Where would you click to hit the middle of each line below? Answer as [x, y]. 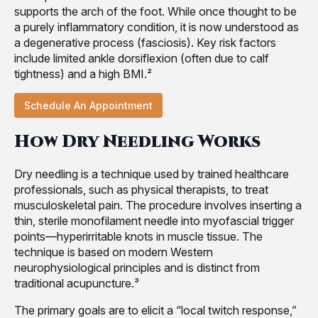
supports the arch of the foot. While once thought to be [155, 12]
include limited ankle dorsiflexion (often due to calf [142, 59]
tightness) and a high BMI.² [83, 74]
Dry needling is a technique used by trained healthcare [152, 174]
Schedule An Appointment [88, 106]
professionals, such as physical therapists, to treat [141, 190]
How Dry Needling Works [137, 142]
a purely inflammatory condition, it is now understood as [157, 27]
